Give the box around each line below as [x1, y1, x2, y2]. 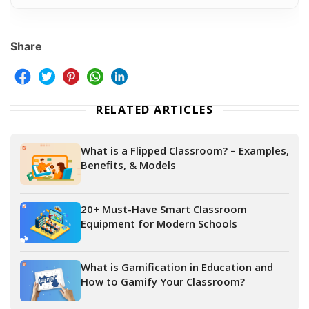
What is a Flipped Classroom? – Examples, [81, 143, 289, 158]
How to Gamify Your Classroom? [81, 275, 245, 289]
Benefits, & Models [81, 158, 176, 172]
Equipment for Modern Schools [81, 216, 237, 230]
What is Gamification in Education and [81, 260, 273, 275]
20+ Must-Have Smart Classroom [81, 201, 247, 216]
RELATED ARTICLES [96, 102, 213, 118]
